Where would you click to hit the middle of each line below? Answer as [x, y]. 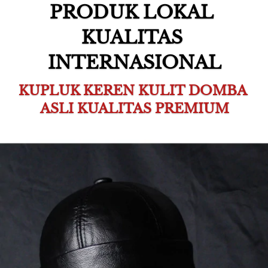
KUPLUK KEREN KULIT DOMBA [133, 91]
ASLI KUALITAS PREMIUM [134, 109]
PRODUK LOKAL [132, 12]
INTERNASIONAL [134, 63]
